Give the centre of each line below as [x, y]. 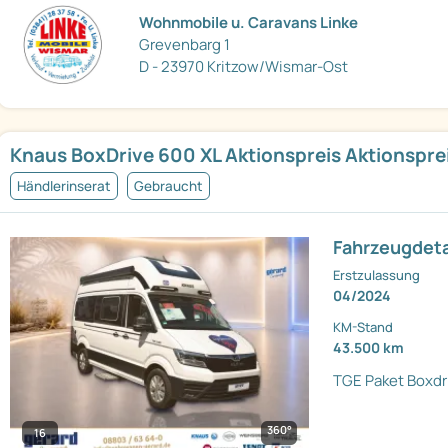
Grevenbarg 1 [185, 44]
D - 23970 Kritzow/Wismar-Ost [244, 66]
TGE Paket [369, 381]
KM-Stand [363, 327]
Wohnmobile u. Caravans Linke [249, 22]
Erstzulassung [377, 275]
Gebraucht [168, 186]
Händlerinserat [64, 186]
